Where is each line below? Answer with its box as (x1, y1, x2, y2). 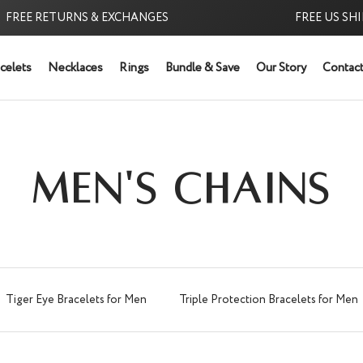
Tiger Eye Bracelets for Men (5, 292, 147, 309)
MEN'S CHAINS (31, 166, 332, 212)
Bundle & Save (164, 58, 240, 77)
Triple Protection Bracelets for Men (178, 292, 358, 309)
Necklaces (47, 58, 103, 77)
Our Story (255, 58, 306, 77)
